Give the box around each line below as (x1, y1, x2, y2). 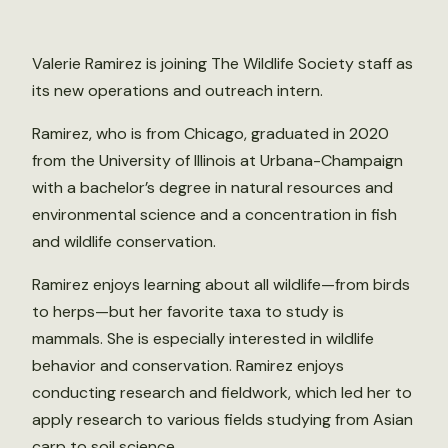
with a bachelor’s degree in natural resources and (32, 177, 393, 198)
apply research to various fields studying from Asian (32, 409, 413, 430)
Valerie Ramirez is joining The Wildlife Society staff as (32, 53, 413, 74)
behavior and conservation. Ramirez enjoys (32, 355, 344, 376)
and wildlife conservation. (32, 231, 216, 252)
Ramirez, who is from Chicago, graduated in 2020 (32, 123, 389, 144)
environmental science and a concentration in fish (32, 204, 397, 225)
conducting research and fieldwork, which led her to (32, 382, 412, 403)
